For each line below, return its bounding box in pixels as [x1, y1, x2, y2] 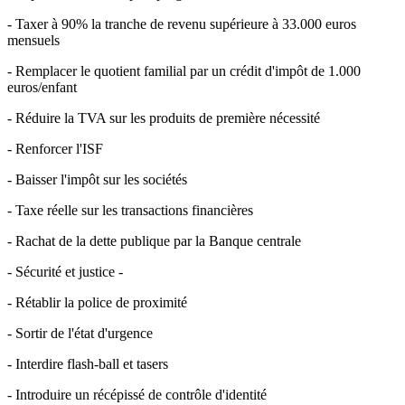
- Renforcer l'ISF [7, 140, 103, 156]
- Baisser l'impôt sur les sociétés [7, 171, 187, 187]
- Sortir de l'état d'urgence [7, 325, 153, 341]
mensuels [7, 32, 60, 48]
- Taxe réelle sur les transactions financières [7, 202, 253, 218]
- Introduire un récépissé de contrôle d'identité [7, 386, 267, 402]
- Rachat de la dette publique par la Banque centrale [7, 232, 301, 249]
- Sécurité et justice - [7, 263, 123, 279]
